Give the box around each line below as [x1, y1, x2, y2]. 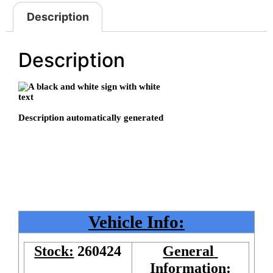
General [163, 243, 214, 260]
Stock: [34, 243, 74, 260]
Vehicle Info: [88, 211, 185, 232]
